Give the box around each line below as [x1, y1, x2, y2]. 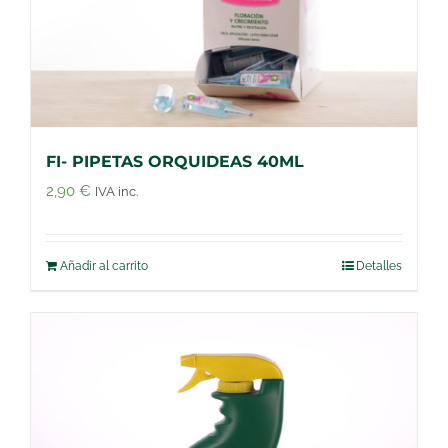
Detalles [356, 258, 402, 273]
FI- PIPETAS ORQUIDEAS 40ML [46, 151, 304, 171]
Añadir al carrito [60, 258, 148, 273]
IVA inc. [95, 183, 138, 199]
